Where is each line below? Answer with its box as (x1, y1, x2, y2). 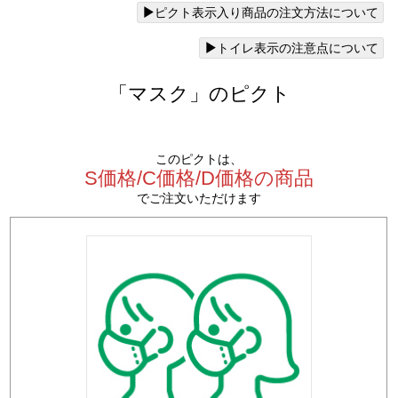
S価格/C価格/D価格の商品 (84, 167, 314, 189)
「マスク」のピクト (107, 83, 291, 105)
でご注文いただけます (137, 191, 261, 205)
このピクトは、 (155, 152, 243, 166)
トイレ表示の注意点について (216, 41, 378, 55)
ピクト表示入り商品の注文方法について (154, 5, 378, 20)
